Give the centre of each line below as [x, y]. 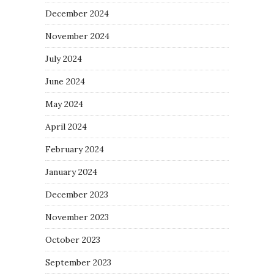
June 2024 [65, 81]
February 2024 [75, 149]
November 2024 [77, 36]
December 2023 [77, 194]
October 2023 [73, 239]
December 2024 [77, 13]
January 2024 [71, 172]
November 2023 [77, 217]
